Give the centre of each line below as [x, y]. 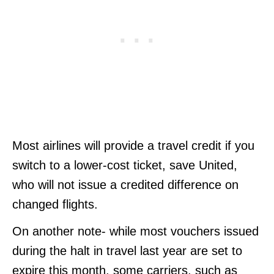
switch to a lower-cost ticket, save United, [125, 165]
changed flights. [57, 205]
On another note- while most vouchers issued [135, 231]
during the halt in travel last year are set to [127, 251]
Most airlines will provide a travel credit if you [133, 146]
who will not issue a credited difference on [125, 185]
